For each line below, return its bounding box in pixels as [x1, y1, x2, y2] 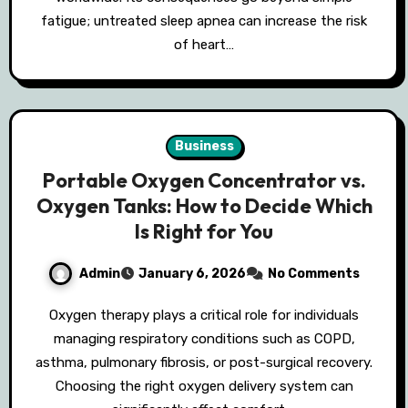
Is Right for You [135, 219, 273, 245]
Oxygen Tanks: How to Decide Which [36, 193, 372, 219]
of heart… [174, 36, 234, 54]
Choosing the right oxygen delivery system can [55, 378, 353, 395]
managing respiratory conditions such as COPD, [53, 331, 355, 348]
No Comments [268, 266, 360, 282]
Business [174, 138, 234, 155]
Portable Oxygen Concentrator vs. [42, 168, 366, 194]
